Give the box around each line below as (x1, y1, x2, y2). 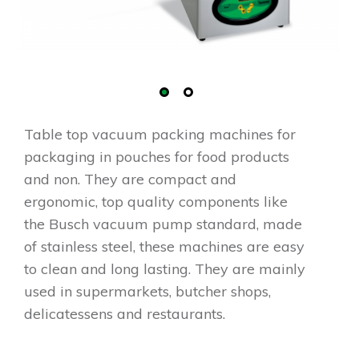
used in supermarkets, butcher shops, (24, 281, 271, 301)
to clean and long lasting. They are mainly (24, 259, 305, 278)
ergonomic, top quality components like (24, 192, 288, 211)
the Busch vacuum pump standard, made (24, 214, 302, 233)
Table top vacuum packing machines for (24, 124, 296, 143)
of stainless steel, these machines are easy (24, 236, 305, 256)
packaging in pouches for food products (24, 147, 289, 166)
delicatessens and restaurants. (24, 304, 225, 323)
